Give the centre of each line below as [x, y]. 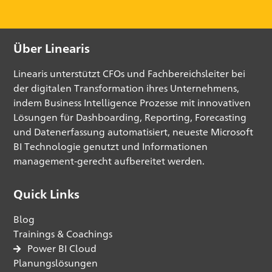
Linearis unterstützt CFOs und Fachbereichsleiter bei [130, 73]
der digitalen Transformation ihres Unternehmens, [127, 88]
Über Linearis [52, 48]
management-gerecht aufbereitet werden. [109, 161]
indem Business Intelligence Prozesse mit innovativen [132, 103]
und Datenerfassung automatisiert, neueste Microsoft [134, 132]
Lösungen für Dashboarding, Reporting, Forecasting [130, 117]
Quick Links [47, 194]
